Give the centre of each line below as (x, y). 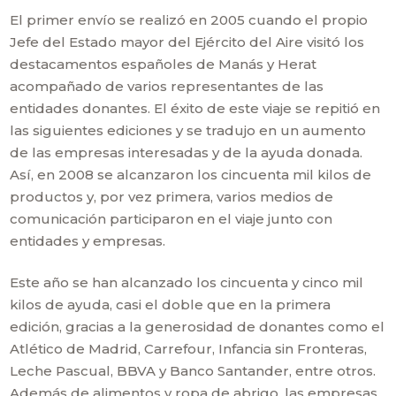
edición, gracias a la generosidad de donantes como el (198, 327)
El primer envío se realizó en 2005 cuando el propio (189, 20)
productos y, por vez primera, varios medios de (172, 197)
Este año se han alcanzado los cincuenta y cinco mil (187, 282)
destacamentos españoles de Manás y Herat (164, 64)
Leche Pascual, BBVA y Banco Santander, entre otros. (193, 371)
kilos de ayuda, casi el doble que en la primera (171, 305)
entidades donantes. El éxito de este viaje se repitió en (195, 108)
